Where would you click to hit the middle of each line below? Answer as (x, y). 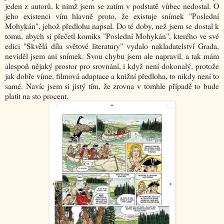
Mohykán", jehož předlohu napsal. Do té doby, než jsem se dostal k (112, 26)
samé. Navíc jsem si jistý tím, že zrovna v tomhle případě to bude (112, 86)
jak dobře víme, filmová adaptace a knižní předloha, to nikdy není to (112, 76)
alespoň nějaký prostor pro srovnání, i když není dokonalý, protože (112, 66)
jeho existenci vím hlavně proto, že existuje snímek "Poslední (112, 16)
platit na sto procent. (37, 96)
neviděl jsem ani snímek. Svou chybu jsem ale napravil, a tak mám (112, 56)
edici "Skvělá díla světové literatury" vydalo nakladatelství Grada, (112, 46)
